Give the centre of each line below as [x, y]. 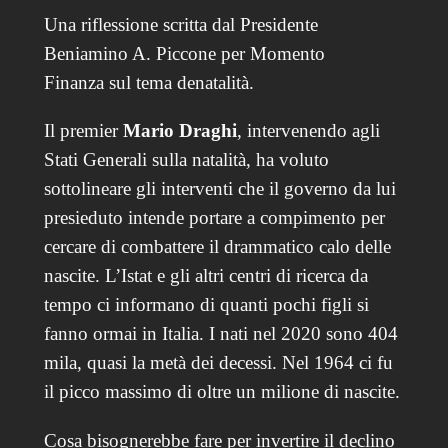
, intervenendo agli [308, 131]
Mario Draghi [179, 131]
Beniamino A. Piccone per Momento [184, 54]
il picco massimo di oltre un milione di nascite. [221, 392]
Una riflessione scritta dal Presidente [180, 25]
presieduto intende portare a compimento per [214, 218]
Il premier [83, 131]
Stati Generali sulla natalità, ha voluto [186, 160]
